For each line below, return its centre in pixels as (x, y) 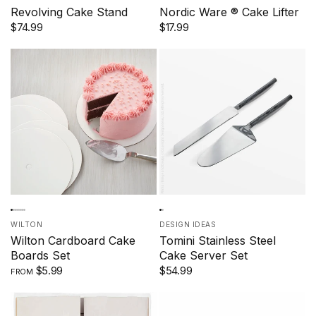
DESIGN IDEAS (188, 224)
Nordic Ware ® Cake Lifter (229, 12)
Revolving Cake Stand (69, 12)
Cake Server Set (203, 255)
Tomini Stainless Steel (218, 240)
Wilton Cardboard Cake (73, 240)
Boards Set (40, 255)
